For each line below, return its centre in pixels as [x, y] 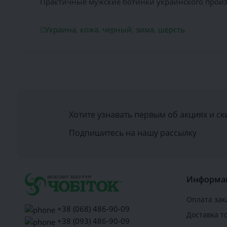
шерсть [171, 29]
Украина [60, 29]
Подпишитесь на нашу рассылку [133, 133]
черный [117, 29]
